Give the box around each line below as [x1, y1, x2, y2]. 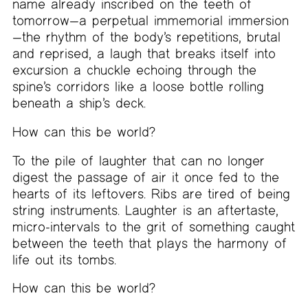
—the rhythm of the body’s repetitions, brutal [12, 29, 280, 45]
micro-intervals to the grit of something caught [12, 218, 295, 234]
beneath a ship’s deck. [12, 95, 146, 111]
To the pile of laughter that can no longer [12, 152, 265, 168]
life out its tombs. [12, 251, 116, 267]
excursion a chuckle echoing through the [12, 62, 256, 78]
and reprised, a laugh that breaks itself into [12, 45, 276, 62]
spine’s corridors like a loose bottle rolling [12, 78, 264, 95]
